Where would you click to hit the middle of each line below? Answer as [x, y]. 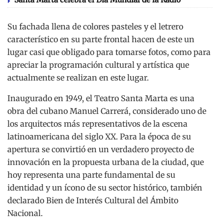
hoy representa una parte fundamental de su [91, 175]
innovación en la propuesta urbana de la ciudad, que [106, 162]
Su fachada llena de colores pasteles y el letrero [95, 27]
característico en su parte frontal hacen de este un [101, 40]
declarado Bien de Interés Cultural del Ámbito [93, 201]
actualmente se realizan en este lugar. [78, 78]
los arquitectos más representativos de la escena [97, 124]
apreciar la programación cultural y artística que [98, 65]
